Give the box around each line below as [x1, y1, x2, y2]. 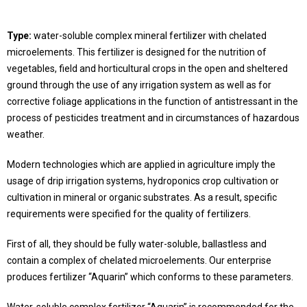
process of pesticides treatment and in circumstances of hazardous [7, 112, 299, 123]
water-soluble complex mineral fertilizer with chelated [32, 30, 267, 41]
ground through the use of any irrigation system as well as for [7, 79, 271, 90]
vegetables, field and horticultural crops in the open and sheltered [7, 63, 288, 74]
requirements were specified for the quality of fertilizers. [7, 208, 251, 219]
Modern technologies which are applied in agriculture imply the [7, 159, 275, 170]
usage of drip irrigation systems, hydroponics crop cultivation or [7, 175, 279, 186]
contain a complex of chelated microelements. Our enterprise [7, 255, 271, 266]
